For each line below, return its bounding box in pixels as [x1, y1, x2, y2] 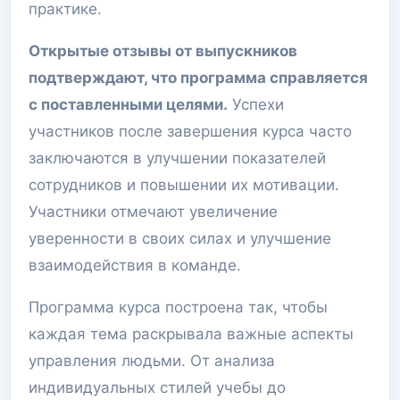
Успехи [228, 96, 284, 113]
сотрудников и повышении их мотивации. [29, 176, 339, 194]
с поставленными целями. [29, 96, 228, 113]
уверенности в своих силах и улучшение [29, 229, 331, 247]
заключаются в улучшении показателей [29, 149, 326, 167]
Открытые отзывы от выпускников [29, 42, 297, 60]
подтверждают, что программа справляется [29, 69, 368, 87]
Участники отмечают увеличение [29, 203, 278, 221]
